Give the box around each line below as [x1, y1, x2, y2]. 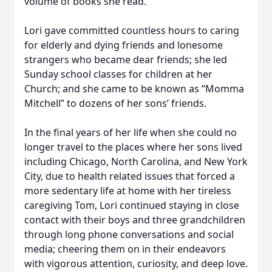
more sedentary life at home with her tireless [24, 184, 231, 197]
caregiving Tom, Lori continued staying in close [24, 199, 239, 212]
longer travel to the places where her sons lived [24, 140, 242, 154]
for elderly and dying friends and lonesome [24, 38, 223, 52]
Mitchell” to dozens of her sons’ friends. [24, 97, 206, 110]
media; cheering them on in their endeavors [24, 242, 226, 256]
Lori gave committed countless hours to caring [24, 24, 239, 37]
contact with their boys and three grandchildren [24, 213, 245, 226]
